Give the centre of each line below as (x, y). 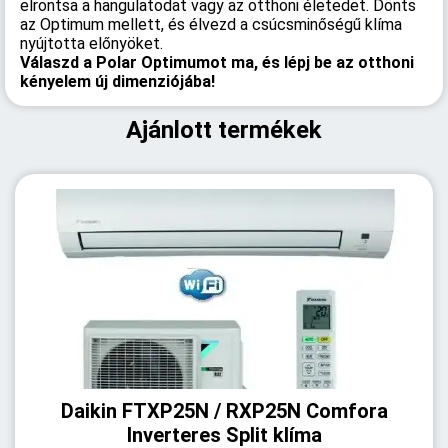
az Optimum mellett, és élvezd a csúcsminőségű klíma (211, 24)
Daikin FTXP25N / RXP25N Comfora (224, 411)
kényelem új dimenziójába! (117, 81)
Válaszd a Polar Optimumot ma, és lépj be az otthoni (217, 62)
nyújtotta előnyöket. (91, 43)
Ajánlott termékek (224, 130)
